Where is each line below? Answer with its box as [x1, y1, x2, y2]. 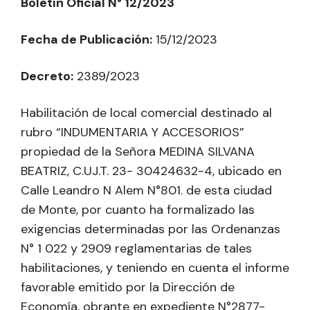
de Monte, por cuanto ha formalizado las [21, 201, 255, 218]
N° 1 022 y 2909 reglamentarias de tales [21, 239, 252, 257]
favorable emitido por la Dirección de [21, 278, 235, 295]
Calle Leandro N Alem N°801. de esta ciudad [21, 181, 272, 199]
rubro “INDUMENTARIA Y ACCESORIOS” [21, 123, 244, 140]
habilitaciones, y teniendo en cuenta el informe [21, 259, 289, 276]
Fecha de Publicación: [21, 30, 152, 48]
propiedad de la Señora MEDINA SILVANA [21, 143, 255, 160]
